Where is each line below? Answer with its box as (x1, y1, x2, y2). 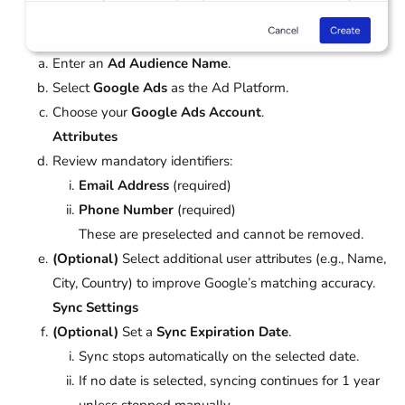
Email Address (79, 176, 169, 195)
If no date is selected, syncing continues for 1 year (79, 372, 380, 391)
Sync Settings (52, 298, 138, 317)
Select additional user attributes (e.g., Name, (118, 250, 386, 268)
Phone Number (79, 201, 174, 220)
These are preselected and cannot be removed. (79, 225, 363, 244)
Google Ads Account (131, 103, 261, 122)
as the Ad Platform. (167, 79, 288, 98)
